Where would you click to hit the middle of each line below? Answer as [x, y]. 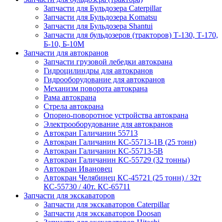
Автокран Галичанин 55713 [91, 133]
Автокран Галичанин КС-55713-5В [103, 151]
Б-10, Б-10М [64, 44]
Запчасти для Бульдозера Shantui [98, 26]
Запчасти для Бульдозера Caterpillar [103, 8]
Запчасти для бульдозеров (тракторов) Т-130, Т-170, [131, 35]
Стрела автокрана [74, 107]
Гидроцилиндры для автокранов [98, 71]
